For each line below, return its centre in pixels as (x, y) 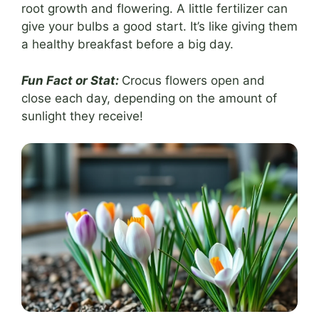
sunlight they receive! (82, 116)
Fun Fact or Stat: (70, 80)
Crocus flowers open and (193, 80)
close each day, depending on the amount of (149, 98)
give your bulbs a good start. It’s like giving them (159, 27)
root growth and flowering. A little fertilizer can (155, 9)
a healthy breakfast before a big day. (127, 45)
